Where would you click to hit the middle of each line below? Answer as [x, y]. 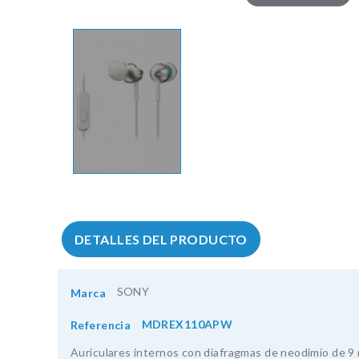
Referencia [101, 325]
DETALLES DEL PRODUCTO [161, 240]
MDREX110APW [187, 324]
